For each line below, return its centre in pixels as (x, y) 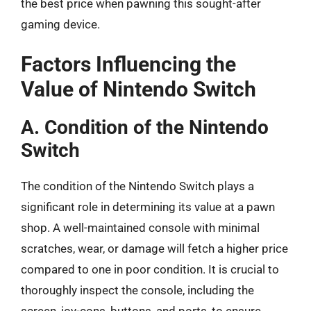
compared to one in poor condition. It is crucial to (150, 269)
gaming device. (60, 24)
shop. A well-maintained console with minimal (140, 228)
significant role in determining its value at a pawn (148, 207)
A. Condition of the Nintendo (145, 127)
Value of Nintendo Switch (138, 89)
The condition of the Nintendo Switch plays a (137, 186)
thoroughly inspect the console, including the (137, 290)
